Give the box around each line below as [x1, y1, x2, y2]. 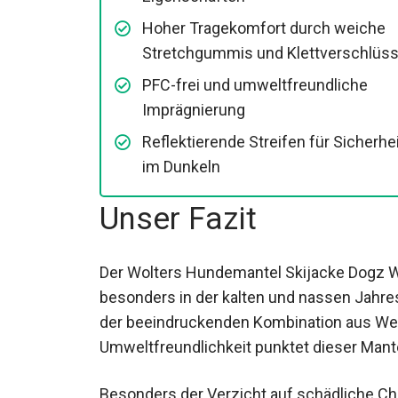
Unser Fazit [99, 201, 257, 238]
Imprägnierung [142, 100, 245, 120]
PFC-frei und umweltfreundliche [142, 76, 368, 95]
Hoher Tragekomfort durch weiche [142, 19, 386, 38]
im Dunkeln [142, 157, 220, 177]
